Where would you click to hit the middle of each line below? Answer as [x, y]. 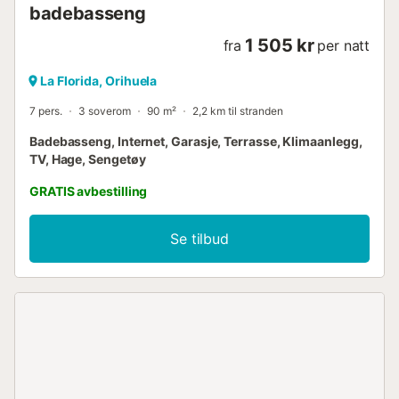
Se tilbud [199, 238]
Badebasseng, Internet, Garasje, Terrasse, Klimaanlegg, [196, 141]
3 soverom [105, 110]
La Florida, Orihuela [99, 80]
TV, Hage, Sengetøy [88, 159]
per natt [343, 45]
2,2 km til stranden [238, 110]
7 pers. [46, 110]
